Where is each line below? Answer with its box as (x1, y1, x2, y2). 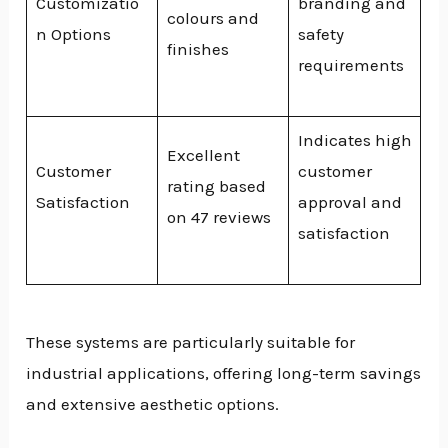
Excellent (166, 144, 240, 165)
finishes (166, 38, 229, 59)
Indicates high (297, 129, 412, 150)
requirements (297, 54, 404, 75)
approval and (297, 191, 402, 212)
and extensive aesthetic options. (26, 394, 280, 415)
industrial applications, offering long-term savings (26, 363, 422, 384)
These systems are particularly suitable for (26, 332, 356, 353)
